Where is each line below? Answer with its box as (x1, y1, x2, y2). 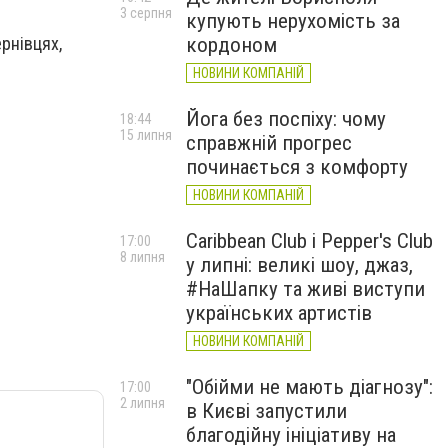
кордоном (186, 33, 277, 57)
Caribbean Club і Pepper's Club (186, 229, 433, 253)
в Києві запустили (186, 399, 347, 423)
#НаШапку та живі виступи (186, 277, 425, 301)
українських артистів (186, 301, 372, 325)
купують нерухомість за (186, 9, 400, 33)
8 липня (120, 249, 165, 265)
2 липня (120, 395, 165, 411)
